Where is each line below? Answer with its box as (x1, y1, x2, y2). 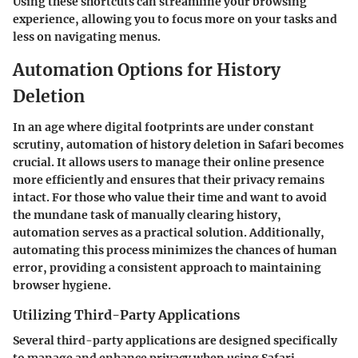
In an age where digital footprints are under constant (13, 119, 314, 134)
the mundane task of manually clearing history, (13, 207, 281, 222)
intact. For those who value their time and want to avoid (13, 189, 327, 205)
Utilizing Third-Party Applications (13, 306, 240, 323)
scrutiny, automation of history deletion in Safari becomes (13, 137, 344, 152)
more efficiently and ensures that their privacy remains (13, 172, 324, 187)
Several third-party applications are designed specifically (13, 332, 337, 348)
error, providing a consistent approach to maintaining (13, 260, 321, 275)
